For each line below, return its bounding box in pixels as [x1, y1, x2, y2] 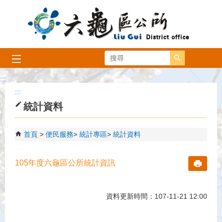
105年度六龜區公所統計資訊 [15, 159, 115, 167]
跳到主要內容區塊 [5, 5, 60, 13]
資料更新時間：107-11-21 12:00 [106, 192, 207, 200]
